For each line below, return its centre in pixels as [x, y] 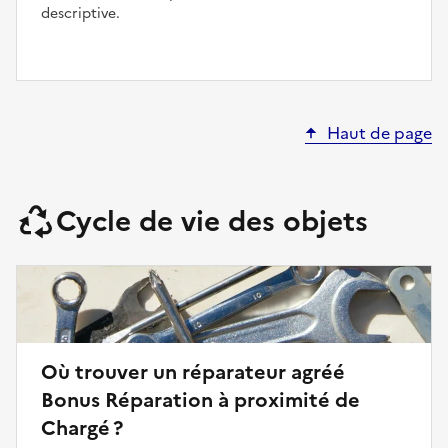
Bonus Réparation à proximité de [200, 399]
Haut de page [379, 132]
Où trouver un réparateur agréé [193, 371]
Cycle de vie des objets [212, 220]
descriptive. [80, 13]
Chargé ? [82, 427]
